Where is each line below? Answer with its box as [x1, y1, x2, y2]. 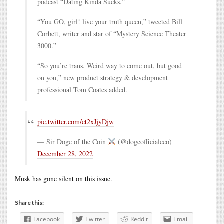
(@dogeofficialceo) [115, 136, 172, 146]
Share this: [15, 198, 44, 206]
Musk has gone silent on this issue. [15, 173, 112, 183]
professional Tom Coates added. [37, 84, 127, 94]
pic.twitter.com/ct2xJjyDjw [37, 116, 114, 126]
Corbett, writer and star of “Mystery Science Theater [37, 28, 186, 38]
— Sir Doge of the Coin [37, 136, 108, 146]
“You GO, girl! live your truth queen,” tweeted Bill [37, 16, 182, 26]
